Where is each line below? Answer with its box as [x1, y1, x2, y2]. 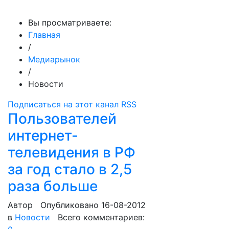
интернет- [8, 127, 78, 144]
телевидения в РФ [8, 144, 135, 161]
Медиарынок [28, 54, 80, 64]
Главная [28, 30, 60, 40]
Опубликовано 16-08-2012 [40, 200, 146, 210]
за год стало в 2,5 [8, 161, 132, 178]
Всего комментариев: [50, 212, 145, 222]
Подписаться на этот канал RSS [8, 99, 136, 109]
